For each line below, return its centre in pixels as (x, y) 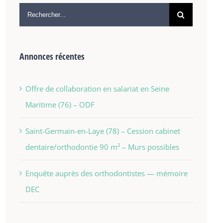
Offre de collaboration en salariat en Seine (97, 89)
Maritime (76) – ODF (60, 105)
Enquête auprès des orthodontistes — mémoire (106, 173)
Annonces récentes (52, 56)
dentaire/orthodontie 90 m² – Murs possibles (102, 147)
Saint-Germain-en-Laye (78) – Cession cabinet (103, 131)
